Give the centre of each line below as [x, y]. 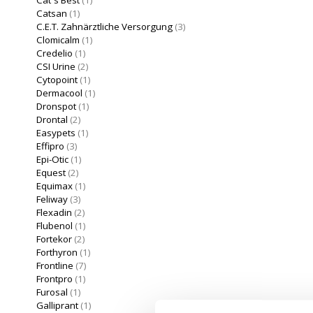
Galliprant [57, 305]
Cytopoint [57, 79]
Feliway [52, 199]
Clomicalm [58, 39]
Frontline [55, 265]
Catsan [52, 13]
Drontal [52, 119]
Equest [51, 172]
